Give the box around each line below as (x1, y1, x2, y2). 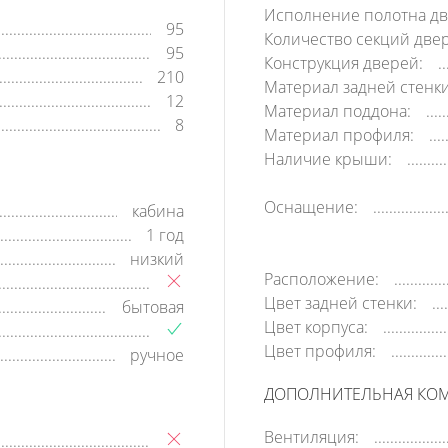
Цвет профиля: (264, 340, 376, 362)
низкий (130, 248, 184, 270)
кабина (132, 200, 184, 222)
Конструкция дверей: (264, 52, 423, 74)
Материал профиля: (264, 124, 414, 146)
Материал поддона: (264, 100, 411, 122)
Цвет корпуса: (264, 316, 368, 338)
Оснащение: (264, 196, 358, 218)
